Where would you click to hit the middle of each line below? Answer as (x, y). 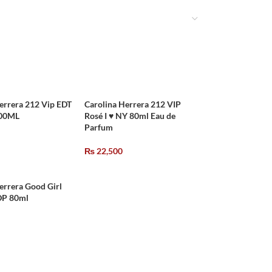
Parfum (99, 127)
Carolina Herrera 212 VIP (133, 104)
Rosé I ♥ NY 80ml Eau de (130, 116)
